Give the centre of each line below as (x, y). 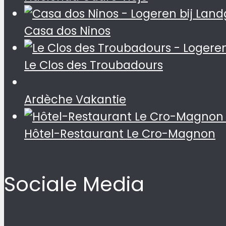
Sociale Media (74, 184)
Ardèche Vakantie (75, 99)
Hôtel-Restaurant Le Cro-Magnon (120, 133)
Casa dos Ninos (67, 31)
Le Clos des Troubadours (94, 65)
